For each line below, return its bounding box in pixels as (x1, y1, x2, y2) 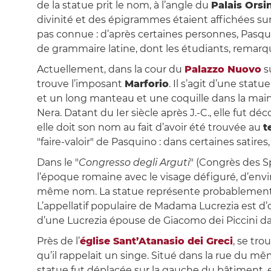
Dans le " (36, 157, 79, 169)
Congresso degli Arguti (78, 157, 190, 169)
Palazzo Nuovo (184, 64, 261, 76)
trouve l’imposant (36, 78, 125, 90)
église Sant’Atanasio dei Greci (79, 235, 233, 247)
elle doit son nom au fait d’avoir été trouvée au (36, 122, 263, 134)
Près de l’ (36, 235, 80, 247)
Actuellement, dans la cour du (36, 64, 184, 76)
